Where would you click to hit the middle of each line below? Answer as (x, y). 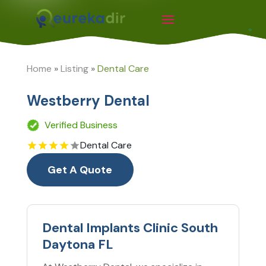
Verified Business (81, 125)
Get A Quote (80, 170)
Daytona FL (77, 244)
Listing (74, 69)
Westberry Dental (88, 101)
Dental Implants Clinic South (130, 228)
